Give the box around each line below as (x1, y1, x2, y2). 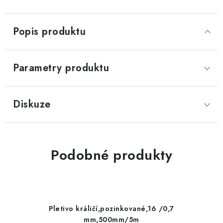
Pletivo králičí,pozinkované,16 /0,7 (49, 204, 174, 214)
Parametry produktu (13, 61, 109, 75)
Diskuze (13, 97, 51, 111)
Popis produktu (13, 24, 86, 39)
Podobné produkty (51, 145, 172, 165)
